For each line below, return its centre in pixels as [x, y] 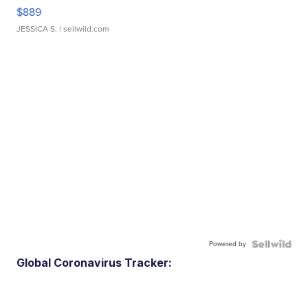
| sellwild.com [84, 29]
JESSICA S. [37, 29]
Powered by [227, 244]
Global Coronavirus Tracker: [95, 263]
